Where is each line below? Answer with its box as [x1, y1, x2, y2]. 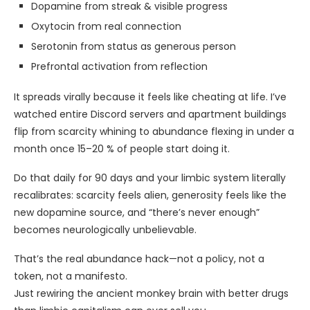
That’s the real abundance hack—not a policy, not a [14, 252, 264, 266]
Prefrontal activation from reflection [31, 60, 208, 73]
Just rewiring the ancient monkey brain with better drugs [14, 286, 289, 300]
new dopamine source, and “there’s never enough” [14, 206, 259, 219]
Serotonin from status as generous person [31, 39, 236, 53]
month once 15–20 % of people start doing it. [14, 142, 230, 156]
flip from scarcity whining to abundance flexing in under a [14, 125, 294, 138]
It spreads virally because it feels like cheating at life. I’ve [14, 90, 286, 104]
